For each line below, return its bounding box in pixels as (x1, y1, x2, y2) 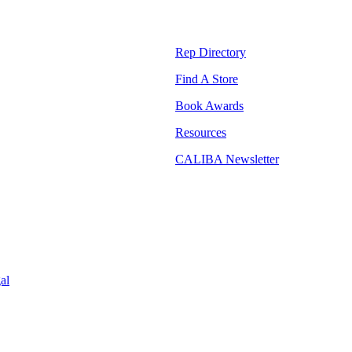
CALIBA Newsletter (175, 152, 279, 166)
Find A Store (175, 71, 238, 86)
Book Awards (175, 98, 244, 112)
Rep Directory (175, 45, 246, 59)
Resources (175, 125, 226, 139)
